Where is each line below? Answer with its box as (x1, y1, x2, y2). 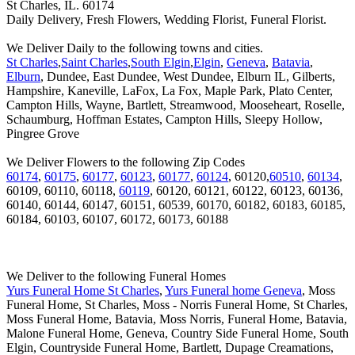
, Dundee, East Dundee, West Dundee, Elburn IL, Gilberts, (40, 70, 335, 83)
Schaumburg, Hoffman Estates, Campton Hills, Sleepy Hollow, (6, 113, 323, 126)
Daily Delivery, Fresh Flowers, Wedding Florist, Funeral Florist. (6, 13, 326, 26)
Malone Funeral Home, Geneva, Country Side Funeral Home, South (6, 326, 349, 340)
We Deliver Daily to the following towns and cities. (6, 41, 263, 55)
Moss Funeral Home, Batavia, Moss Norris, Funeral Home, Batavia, (6, 312, 347, 326)
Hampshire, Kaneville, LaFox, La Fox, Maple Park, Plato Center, (6, 84, 333, 97)
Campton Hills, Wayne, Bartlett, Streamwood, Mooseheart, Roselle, (6, 98, 345, 112)
